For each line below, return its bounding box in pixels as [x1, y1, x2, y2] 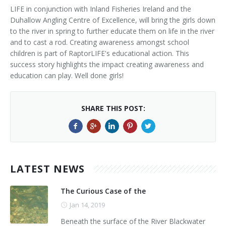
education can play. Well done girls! [10, 71, 124, 81]
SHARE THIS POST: [81, 103, 145, 114]
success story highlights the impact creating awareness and [10, 60, 204, 70]
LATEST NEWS [10, 162, 85, 176]
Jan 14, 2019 [70, 200, 105, 210]
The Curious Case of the [61, 186, 146, 196]
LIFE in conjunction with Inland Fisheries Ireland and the [10, 4, 191, 14]
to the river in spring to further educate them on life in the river [10, 26, 214, 36]
